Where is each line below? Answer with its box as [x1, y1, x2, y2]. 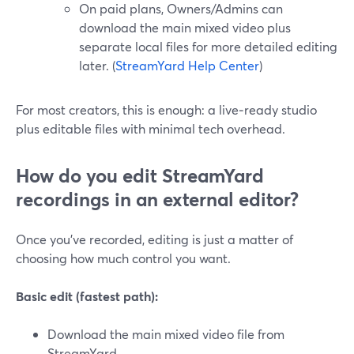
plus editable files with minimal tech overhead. [16, 120, 285, 137]
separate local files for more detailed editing [79, 38, 337, 55]
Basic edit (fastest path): [16, 288, 158, 304]
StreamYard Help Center [115, 57, 259, 73]
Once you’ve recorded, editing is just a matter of [16, 231, 293, 247]
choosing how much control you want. [16, 250, 231, 266]
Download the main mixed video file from [47, 326, 284, 342]
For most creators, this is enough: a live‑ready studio [16, 101, 317, 118]
